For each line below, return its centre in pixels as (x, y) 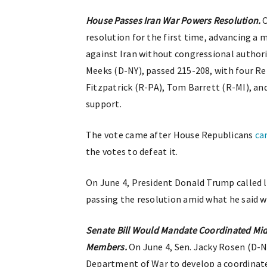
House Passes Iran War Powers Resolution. (173, 20)
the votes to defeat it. (132, 151)
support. (104, 104)
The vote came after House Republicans (170, 135)
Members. (106, 247)
